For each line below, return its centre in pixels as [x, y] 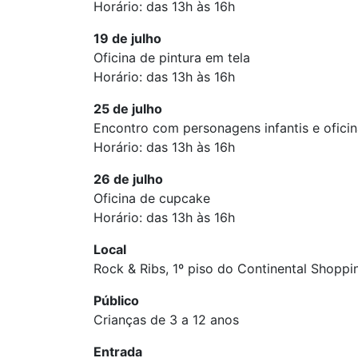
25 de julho [128, 109]
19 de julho [127, 38]
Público [116, 300]
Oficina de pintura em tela [172, 58]
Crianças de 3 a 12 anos [166, 320]
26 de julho [128, 179]
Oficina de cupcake [152, 198]
